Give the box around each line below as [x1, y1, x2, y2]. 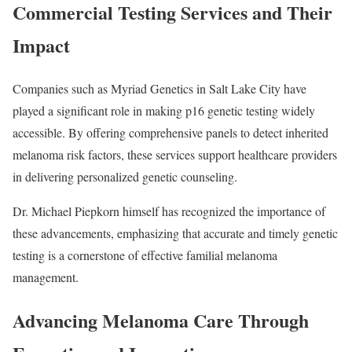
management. [13, 269, 79, 286]
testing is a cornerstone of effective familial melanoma [13, 247, 277, 264]
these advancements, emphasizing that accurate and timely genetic [13, 225, 338, 242]
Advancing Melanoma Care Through [13, 306, 309, 335]
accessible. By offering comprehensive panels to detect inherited [13, 124, 328, 141]
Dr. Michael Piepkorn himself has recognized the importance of [13, 203, 325, 220]
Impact [13, 31, 70, 60]
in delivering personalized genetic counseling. [13, 168, 237, 185]
